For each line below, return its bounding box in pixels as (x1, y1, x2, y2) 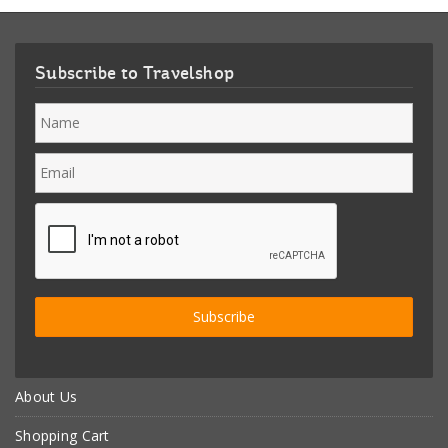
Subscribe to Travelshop (35, 66, 235, 83)
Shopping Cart (15, 426, 110, 445)
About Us (15, 387, 78, 406)
